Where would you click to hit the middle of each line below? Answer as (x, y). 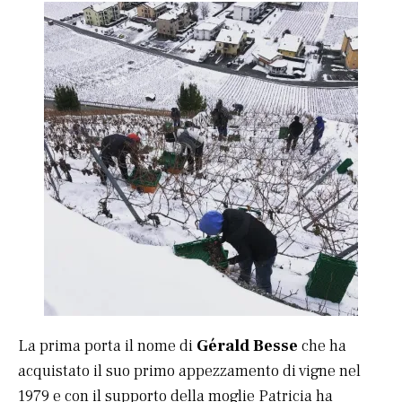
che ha (322, 346)
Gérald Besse (247, 346)
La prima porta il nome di (107, 346)
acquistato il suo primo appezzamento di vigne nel (189, 371)
